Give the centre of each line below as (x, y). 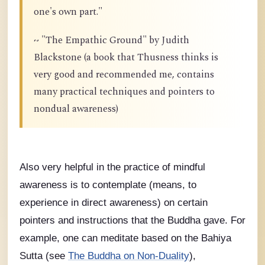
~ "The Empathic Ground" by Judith (112, 40)
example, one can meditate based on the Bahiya (125, 238)
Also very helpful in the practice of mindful (112, 167)
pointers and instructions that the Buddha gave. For (132, 220)
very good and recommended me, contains (124, 75)
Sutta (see (44, 256)
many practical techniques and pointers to (124, 92)
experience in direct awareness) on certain (114, 203)
